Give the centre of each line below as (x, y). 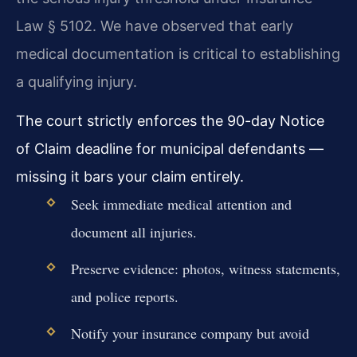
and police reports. (124, 297)
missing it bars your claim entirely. (130, 176)
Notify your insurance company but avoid (190, 333)
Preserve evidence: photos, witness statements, (205, 269)
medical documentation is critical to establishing (178, 53)
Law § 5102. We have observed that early (155, 25)
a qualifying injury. (76, 81)
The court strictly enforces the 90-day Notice (170, 120)
